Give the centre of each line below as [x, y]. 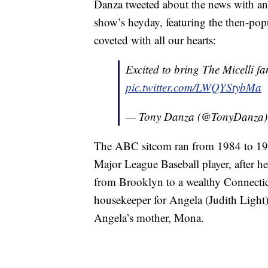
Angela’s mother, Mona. [149, 218]
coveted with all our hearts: [155, 40]
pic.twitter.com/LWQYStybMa [194, 87]
